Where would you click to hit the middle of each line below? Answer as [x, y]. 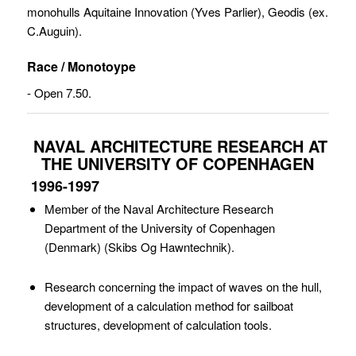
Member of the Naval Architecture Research [159, 208]
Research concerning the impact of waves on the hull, [183, 286]
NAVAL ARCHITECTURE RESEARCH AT [178, 145]
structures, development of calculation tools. [158, 324]
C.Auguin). [54, 31]
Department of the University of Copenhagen [159, 227]
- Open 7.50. [59, 92]
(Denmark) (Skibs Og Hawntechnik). [139, 246]
